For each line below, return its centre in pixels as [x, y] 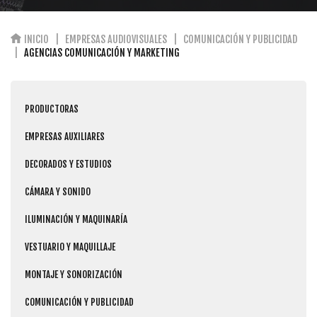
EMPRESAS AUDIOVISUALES [116, 39]
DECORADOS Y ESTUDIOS [68, 164]
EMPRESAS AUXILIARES [65, 137]
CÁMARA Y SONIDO [58, 192]
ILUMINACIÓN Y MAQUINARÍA [76, 219]
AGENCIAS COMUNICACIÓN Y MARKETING [102, 53]
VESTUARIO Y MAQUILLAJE [70, 247]
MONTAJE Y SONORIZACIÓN [74, 275]
